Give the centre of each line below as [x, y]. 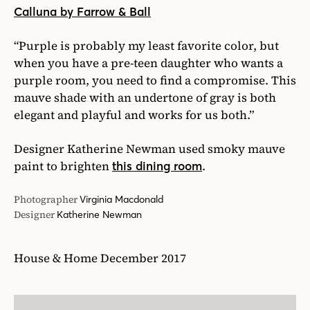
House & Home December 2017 [100, 258]
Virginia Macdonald [121, 199]
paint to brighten [63, 166]
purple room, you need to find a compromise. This [155, 80]
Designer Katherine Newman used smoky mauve [149, 148]
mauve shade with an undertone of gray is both [145, 97]
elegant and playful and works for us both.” [134, 115]
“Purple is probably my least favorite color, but [146, 45]
